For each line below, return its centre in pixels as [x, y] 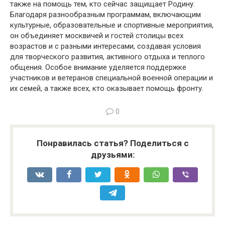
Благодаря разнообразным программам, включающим [105, 15]
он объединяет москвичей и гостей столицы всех [97, 36]
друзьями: [113, 155]
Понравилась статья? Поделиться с [113, 143]
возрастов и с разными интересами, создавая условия [105, 46]
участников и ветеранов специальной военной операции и [111, 78]
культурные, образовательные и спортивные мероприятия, [112, 25]
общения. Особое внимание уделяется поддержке [98, 67]
